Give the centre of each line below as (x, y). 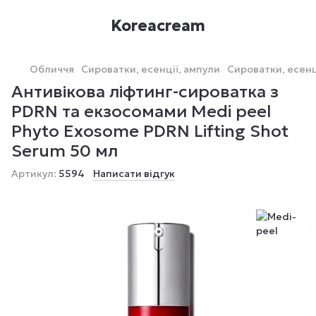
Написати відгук (134, 174)
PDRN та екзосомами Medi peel (141, 111)
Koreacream (158, 25)
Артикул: (34, 174)
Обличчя (52, 69)
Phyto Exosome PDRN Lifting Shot (150, 131)
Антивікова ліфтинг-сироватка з (145, 92)
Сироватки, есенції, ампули (151, 69)
